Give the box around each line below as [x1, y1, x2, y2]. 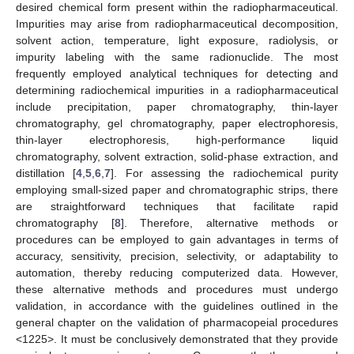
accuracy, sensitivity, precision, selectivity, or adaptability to [16, 249, 338, 262]
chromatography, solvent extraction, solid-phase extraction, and [16, 149, 338, 163]
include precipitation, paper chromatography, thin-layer [16, 100, 338, 113]
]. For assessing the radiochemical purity [111, 166, 339, 179]
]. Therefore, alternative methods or [120, 216, 339, 229]
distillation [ [16, 166, 77, 179]
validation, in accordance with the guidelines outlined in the [16, 299, 338, 312]
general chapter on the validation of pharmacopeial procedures [16, 315, 338, 329]
